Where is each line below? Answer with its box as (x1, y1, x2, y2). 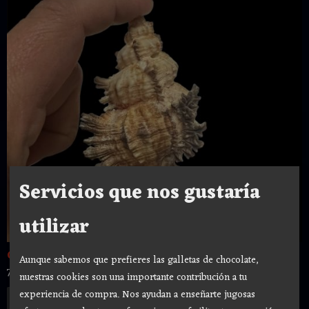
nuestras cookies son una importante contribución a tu (19, 268, 247, 286)
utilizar (19, 210, 89, 246)
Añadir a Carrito (118, 288, 200, 308)
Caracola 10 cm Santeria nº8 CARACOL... (7, 246, 217, 266)
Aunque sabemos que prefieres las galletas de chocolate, (19, 251, 258, 269)
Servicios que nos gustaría (19, 176, 260, 211)
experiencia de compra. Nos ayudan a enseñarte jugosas (19, 286, 255, 303)
